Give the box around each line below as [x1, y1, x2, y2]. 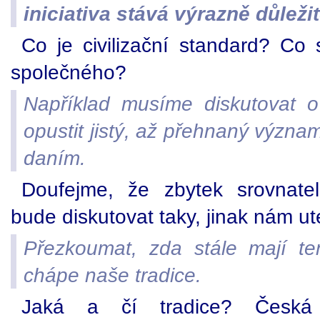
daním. [24, 146, 86, 170]
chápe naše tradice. [24, 264, 201, 287]
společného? [11, 61, 126, 84]
